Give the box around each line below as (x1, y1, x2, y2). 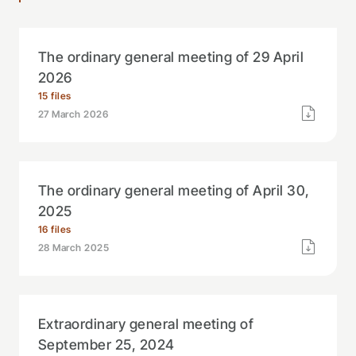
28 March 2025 (38, 242, 110, 253)
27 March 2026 (38, 108, 109, 120)
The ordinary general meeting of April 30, (38, 182, 310, 199)
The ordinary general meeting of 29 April (38, 48, 304, 65)
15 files (38, 90, 72, 102)
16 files (38, 223, 72, 235)
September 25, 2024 (38, 336, 175, 353)
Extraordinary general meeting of (38, 315, 254, 332)
